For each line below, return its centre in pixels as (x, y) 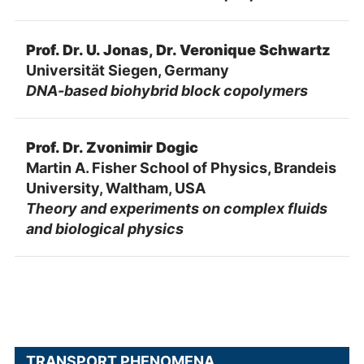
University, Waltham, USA (115, 188)
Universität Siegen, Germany (127, 70)
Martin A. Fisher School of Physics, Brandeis (181, 167)
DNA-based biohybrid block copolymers (167, 90)
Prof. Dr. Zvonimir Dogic (112, 147)
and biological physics (104, 228)
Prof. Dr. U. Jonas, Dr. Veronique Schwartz (178, 50)
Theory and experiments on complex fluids (176, 208)
